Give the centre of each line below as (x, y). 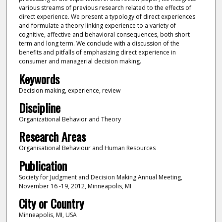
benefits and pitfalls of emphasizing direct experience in (97, 53)
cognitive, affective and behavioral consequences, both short (104, 35)
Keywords (39, 79)
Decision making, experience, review (69, 90)
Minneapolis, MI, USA (48, 215)
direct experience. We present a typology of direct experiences (107, 17)
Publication (43, 165)
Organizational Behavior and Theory (70, 119)
